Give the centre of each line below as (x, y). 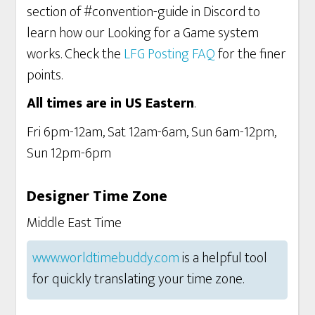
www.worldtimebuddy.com (106, 258)
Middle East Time (75, 223)
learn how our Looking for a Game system (143, 33)
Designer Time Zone (97, 196)
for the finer (251, 54)
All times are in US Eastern (111, 104)
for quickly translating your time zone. (139, 279)
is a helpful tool (224, 258)
